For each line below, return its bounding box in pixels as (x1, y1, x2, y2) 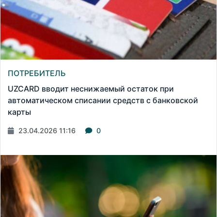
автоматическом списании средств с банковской (8, 95, 198, 105)
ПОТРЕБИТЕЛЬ (8, 68, 66, 78)
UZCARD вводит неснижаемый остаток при (8, 83, 174, 93)
